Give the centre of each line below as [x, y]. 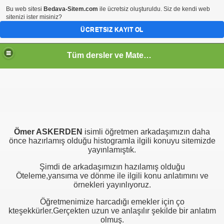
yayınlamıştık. [112, 150]
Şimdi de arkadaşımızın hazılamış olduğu [112, 167]
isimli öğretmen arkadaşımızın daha [147, 132]
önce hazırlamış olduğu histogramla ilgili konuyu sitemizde [112, 141]
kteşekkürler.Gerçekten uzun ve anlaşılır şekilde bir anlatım [112, 211]
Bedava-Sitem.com [71, 9]
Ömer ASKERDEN [49, 132]
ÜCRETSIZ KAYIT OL [112, 29]
